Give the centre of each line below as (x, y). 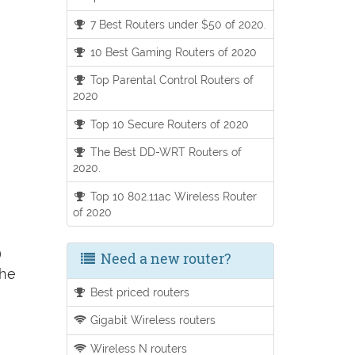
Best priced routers (139, 292)
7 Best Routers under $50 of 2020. (177, 24)
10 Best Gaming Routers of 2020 (172, 52)
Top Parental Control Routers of (171, 80)
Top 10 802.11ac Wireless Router (172, 196)
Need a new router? (164, 258)
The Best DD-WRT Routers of (165, 152)
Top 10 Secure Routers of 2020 (168, 124)
